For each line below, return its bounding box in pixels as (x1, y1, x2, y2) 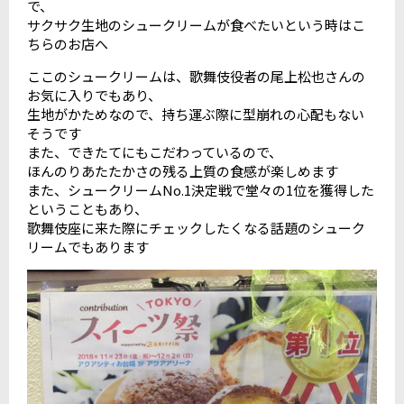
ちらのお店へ (27, 34, 108, 54)
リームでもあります (27, 237, 149, 257)
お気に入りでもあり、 (27, 86, 161, 106)
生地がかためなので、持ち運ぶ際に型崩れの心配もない (27, 105, 364, 124)
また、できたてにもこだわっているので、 (27, 142, 282, 162)
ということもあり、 (27, 199, 148, 219)
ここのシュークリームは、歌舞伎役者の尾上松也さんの (27, 67, 365, 87)
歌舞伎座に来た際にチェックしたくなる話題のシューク (27, 218, 365, 238)
